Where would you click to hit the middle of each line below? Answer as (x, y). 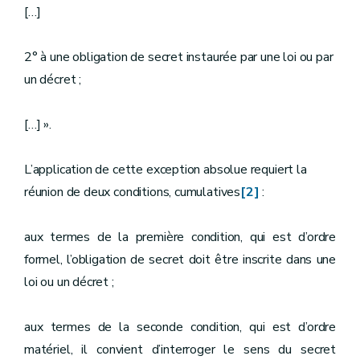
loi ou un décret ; (69, 282)
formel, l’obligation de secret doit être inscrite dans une (180, 260)
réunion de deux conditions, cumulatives (132, 192)
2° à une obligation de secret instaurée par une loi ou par (179, 57)
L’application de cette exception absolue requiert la (166, 170)
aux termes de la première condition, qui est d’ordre (180, 237)
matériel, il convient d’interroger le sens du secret (180, 350)
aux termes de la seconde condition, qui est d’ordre (180, 327)
